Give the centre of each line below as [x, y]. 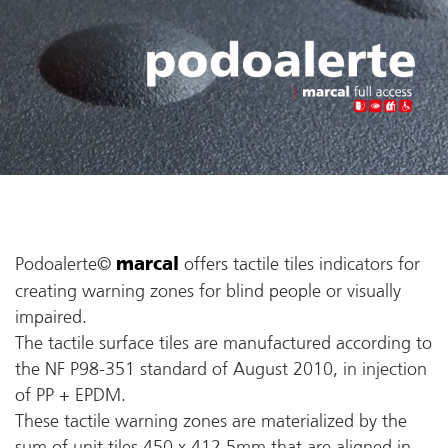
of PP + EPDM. [70, 395]
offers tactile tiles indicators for [299, 264]
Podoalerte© [65, 264]
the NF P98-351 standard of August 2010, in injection [221, 369]
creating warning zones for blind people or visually [208, 291]
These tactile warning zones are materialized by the [211, 421]
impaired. [51, 317]
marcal [147, 265]
